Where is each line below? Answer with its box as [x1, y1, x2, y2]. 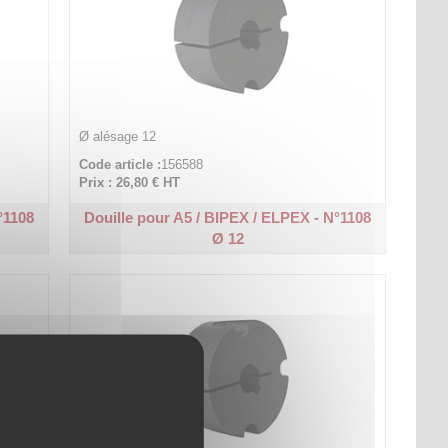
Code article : [79, 157, 162, 172]
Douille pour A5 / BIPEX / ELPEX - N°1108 [84, 209, 372, 226]
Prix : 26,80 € [79, 175, 160, 190]
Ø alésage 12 [79, 129, 157, 144]
